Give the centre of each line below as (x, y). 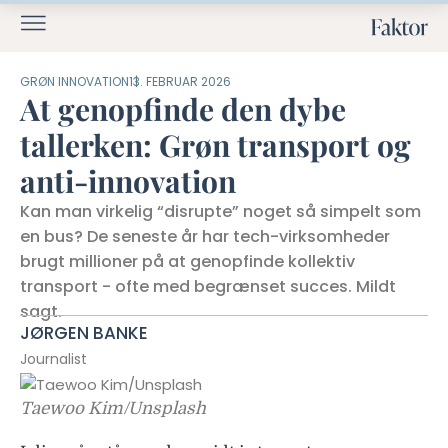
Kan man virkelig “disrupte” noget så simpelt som (220, 211)
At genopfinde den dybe (183, 109)
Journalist (53, 359)
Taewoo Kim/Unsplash (113, 408)
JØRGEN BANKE (84, 333)
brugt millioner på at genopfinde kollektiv (187, 261)
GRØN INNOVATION (74, 81)
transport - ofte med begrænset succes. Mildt (208, 286)
